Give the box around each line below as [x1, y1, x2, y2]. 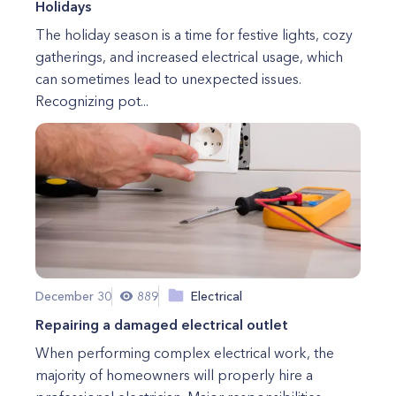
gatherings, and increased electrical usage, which [35, 48, 343, 65]
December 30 [35, 287, 111, 304]
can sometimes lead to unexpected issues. [35, 70, 301, 88]
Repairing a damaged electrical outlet [35, 316, 288, 333]
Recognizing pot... [35, 92, 148, 110]
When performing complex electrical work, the [35, 344, 334, 362]
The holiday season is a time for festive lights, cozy [35, 26, 353, 43]
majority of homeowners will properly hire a [35, 366, 313, 384]
